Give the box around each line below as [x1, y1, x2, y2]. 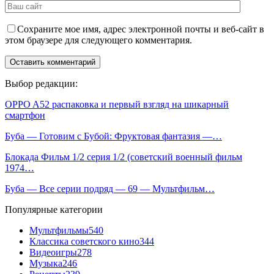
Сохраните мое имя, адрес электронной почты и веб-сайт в [17, 23, 264, 34]
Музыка [29, 257, 62, 268]
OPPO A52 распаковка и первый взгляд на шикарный [5, 98, 229, 109]
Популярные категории [5, 204, 103, 215]
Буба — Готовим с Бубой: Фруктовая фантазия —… [5, 130, 222, 141]
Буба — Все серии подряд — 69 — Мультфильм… [5, 183, 215, 194]
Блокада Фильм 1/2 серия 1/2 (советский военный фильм [5, 151, 242, 162]
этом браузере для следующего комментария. [5, 34, 192, 45]
